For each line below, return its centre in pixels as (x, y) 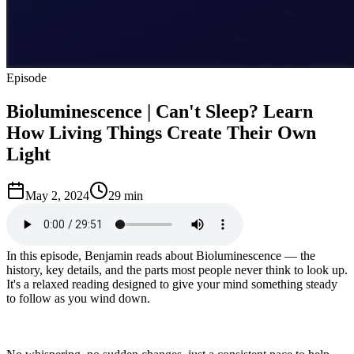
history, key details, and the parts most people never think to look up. (177, 269)
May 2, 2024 (57, 195)
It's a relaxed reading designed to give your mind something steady (172, 284)
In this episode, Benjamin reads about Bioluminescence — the (161, 255)
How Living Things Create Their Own (161, 132)
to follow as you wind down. (78, 298)
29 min (126, 195)
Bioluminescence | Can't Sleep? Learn (160, 111)
